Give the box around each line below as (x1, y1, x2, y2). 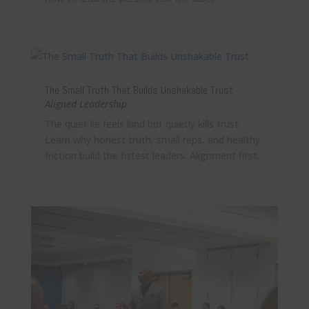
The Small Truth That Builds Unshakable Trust (44, 83, 233, 98)
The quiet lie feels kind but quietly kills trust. (44, 117, 241, 131)
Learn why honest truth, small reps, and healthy (44, 133, 260, 147)
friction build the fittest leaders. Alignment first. (44, 149, 259, 163)
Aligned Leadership (44, 97, 127, 111)
